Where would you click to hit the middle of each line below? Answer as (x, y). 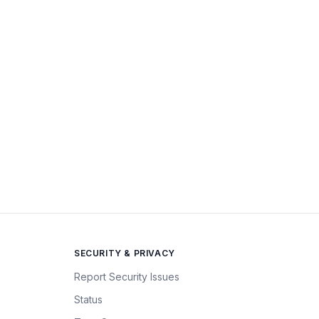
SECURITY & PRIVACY (125, 253)
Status (88, 299)
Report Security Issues (127, 277)
